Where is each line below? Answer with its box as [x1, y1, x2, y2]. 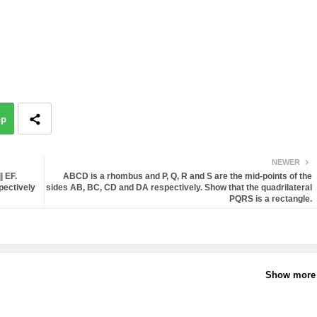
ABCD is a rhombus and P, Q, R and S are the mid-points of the [62, 171, 312, 182]
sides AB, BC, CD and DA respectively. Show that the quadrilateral [45, 183, 312, 193]
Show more [265, 269, 316, 280]
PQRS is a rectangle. [229, 194, 312, 204]
